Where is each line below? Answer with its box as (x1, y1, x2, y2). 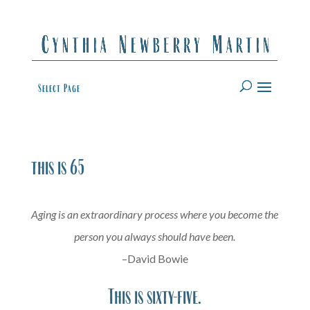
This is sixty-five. (108, 286, 202, 307)
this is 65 (30, 156, 84, 178)
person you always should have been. (74, 230, 236, 243)
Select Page (37, 82, 80, 94)
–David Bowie (121, 252, 188, 265)
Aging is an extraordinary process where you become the (31, 208, 279, 221)
